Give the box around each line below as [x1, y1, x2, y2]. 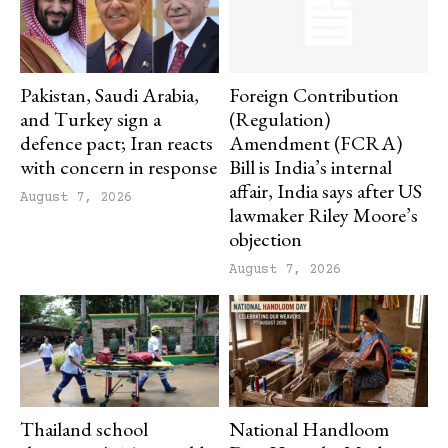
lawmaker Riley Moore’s [229, 202, 418, 229]
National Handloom [229, 415, 389, 442]
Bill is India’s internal [229, 154, 392, 181]
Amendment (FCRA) [229, 130, 402, 157]
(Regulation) [229, 106, 330, 133]
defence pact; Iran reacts [20, 130, 213, 157]
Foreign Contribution [229, 82, 399, 109]
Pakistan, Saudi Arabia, [20, 82, 199, 109]
